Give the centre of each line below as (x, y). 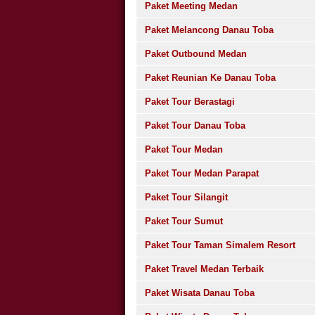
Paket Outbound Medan (195, 54)
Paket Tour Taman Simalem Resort (220, 245)
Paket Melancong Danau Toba (209, 30)
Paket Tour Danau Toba (195, 126)
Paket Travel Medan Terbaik (204, 269)
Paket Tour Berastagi (189, 102)
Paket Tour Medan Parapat (201, 173)
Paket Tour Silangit (186, 197)
